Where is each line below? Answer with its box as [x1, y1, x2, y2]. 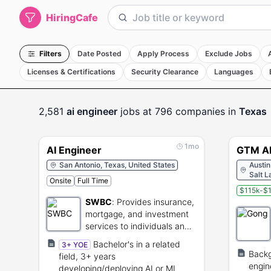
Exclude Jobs [205, 49, 252, 58]
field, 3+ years [59, 251, 116, 261]
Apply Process [137, 49, 189, 58]
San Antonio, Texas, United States [59, 160, 175, 169]
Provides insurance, [117, 197, 194, 207]
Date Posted [77, 49, 122, 58]
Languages [214, 67, 253, 76]
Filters [39, 49, 62, 58]
